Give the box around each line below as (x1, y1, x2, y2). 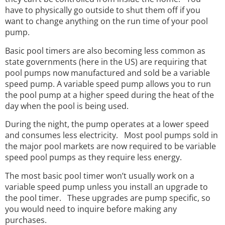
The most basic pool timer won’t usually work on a (5, 170, 194, 181)
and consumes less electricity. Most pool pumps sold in (5, 130, 218, 141)
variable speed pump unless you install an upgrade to (5, 181, 208, 192)
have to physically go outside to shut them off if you (5, 5, 200, 16)
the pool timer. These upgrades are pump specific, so (5, 192, 210, 203)
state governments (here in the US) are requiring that (5, 56, 207, 67)
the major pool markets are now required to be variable (5, 141, 216, 152)
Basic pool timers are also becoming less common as (5, 45, 205, 56)
